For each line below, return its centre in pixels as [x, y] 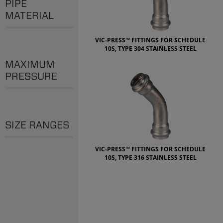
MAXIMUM [30, 64]
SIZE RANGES [37, 125]
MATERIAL [29, 15]
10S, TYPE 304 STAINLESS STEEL [150, 48]
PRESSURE [31, 76]
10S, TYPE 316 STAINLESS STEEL [150, 157]
